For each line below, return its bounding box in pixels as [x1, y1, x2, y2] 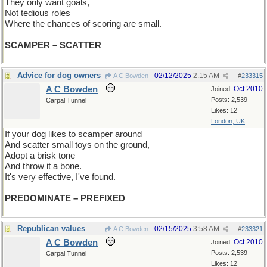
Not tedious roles [5, 8, 70, 18]
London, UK [211, 117, 245, 125]
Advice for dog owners [17, 71, 101, 80]
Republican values [17, 224, 85, 233]
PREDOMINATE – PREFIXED [5, 194, 125, 203]
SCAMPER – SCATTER [5, 41, 101, 50]
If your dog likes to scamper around [5, 129, 142, 139]
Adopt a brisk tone [5, 151, 75, 160]
